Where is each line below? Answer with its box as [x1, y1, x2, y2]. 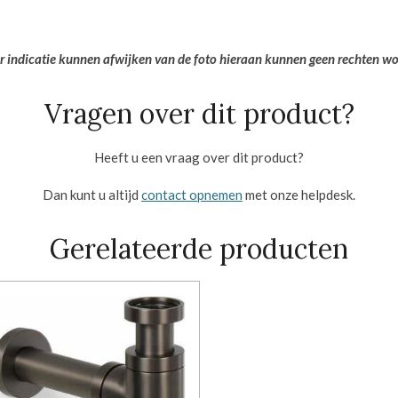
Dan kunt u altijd [43, 186, 141, 203]
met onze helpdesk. [243, 186, 355, 203]
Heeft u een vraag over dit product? [94, 148, 304, 165]
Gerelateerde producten [50, 231, 348, 266]
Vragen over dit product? [44, 96, 354, 131]
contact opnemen [141, 186, 243, 203]
